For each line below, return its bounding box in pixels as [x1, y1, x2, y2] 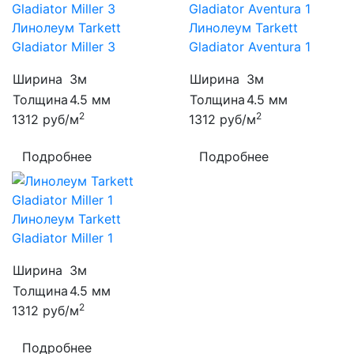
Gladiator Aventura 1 [189, 39, 311, 55]
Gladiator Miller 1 [12, 230, 113, 246]
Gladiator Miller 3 [12, 39, 115, 55]
